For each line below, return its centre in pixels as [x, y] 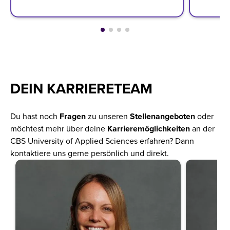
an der [202, 129]
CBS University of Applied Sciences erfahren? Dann [102, 141]
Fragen [73, 117]
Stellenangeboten [162, 117]
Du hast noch [35, 117]
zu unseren [108, 117]
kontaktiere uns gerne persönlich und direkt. [90, 154]
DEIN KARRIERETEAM [81, 89]
